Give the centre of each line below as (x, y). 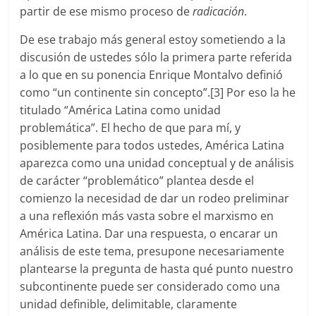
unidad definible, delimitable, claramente (129, 304)
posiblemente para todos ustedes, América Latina (152, 146)
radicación (219, 12)
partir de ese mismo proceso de (107, 12)
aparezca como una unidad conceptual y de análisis (157, 163)
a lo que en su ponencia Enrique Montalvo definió (152, 75)
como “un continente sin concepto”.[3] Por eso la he (158, 93)
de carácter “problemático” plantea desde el (137, 181)
